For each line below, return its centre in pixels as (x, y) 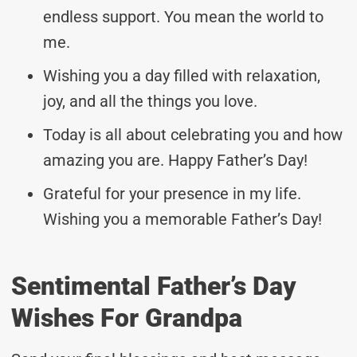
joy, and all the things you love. (150, 101)
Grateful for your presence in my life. (172, 193)
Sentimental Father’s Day (154, 286)
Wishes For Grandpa (127, 318)
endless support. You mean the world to (183, 16)
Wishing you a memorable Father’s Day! (182, 219)
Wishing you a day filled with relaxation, (182, 75)
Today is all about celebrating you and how (193, 134)
